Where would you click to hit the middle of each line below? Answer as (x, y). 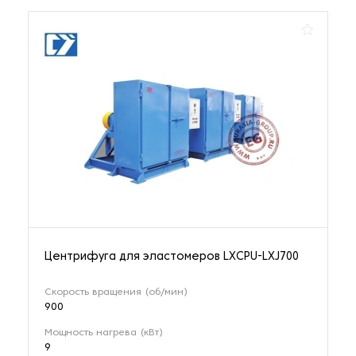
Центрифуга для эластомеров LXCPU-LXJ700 (172, 257)
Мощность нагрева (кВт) (104, 333)
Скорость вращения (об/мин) (116, 292)
